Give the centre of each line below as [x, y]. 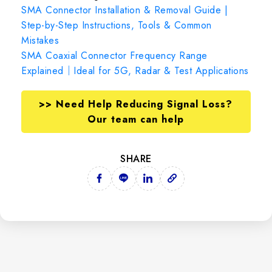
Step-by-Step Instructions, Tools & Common [117, 25]
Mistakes [40, 40]
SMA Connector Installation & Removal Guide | [124, 10]
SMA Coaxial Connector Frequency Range [114, 56]
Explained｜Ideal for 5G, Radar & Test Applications [135, 71]
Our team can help [136, 119]
